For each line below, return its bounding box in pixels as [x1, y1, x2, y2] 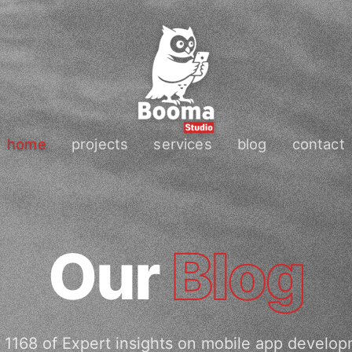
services [153, 135, 212, 152]
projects [71, 135, 129, 152]
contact [291, 135, 345, 152]
